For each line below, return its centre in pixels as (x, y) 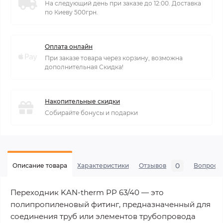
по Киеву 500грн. (71, 12)
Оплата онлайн (69, 47)
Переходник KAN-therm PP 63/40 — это (87, 192)
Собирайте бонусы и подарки (91, 113)
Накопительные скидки (82, 101)
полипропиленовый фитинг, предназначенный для (111, 204)
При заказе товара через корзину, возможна (114, 58)
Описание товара (40, 166)
